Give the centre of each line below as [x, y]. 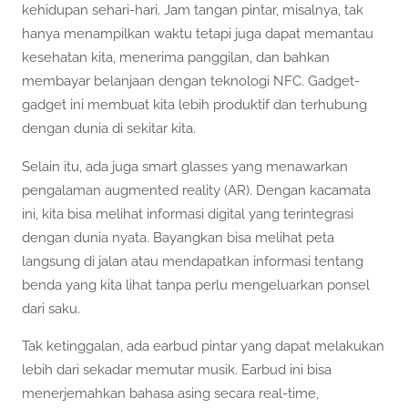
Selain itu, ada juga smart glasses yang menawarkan [185, 166]
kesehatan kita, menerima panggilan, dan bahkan [176, 58]
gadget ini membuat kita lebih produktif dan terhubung [194, 105]
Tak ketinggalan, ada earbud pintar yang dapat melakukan [203, 346]
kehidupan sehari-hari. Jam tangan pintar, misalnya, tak [193, 10]
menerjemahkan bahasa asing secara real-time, [170, 393]
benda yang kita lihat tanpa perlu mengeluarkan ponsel [196, 285]
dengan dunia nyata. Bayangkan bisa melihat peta [178, 237]
